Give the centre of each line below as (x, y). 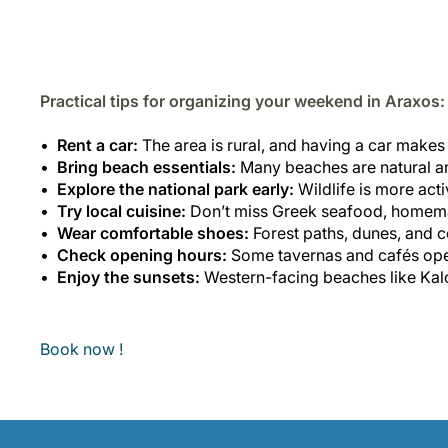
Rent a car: (97, 144)
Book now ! (81, 348)
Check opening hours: (142, 254)
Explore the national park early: (175, 188)
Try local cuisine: (121, 210)
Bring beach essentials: (146, 166)
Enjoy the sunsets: (128, 276)
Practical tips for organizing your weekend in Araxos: (242, 100)
